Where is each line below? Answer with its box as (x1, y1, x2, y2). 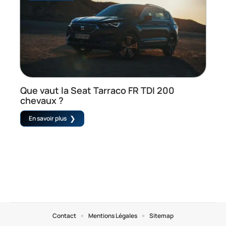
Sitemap (149, 211, 174, 220)
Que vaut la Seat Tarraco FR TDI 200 (20, 84, 175, 97)
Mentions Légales (88, 211, 137, 220)
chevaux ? (20, 94, 64, 107)
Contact (52, 211, 76, 220)
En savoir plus (29, 114, 67, 123)
